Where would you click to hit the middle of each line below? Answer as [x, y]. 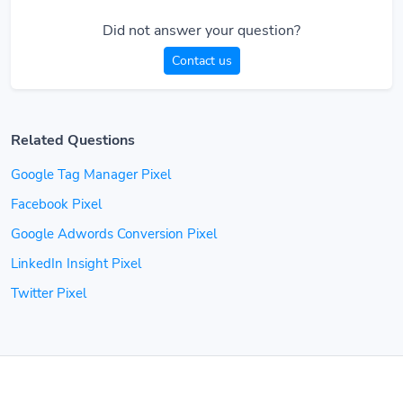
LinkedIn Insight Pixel [76, 264]
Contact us [201, 61]
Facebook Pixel [56, 204]
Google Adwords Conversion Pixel [114, 234]
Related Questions [73, 140]
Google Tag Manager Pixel [91, 175]
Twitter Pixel [49, 293]
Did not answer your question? [201, 31]
